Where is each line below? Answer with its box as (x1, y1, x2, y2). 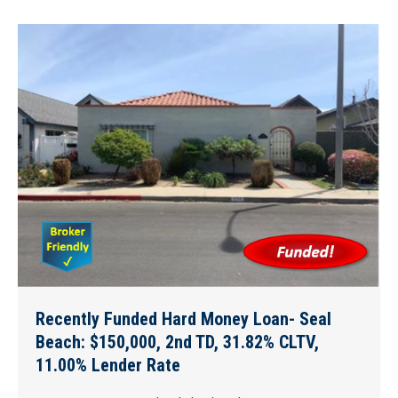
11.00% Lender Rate (36, 354, 180, 376)
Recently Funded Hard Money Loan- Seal (36, 307, 331, 330)
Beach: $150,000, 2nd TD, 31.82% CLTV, (36, 330, 319, 353)
